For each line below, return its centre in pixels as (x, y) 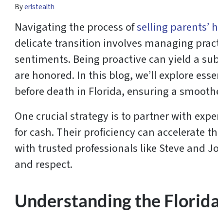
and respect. (44, 165)
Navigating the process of (76, 27)
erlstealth (39, 7)
